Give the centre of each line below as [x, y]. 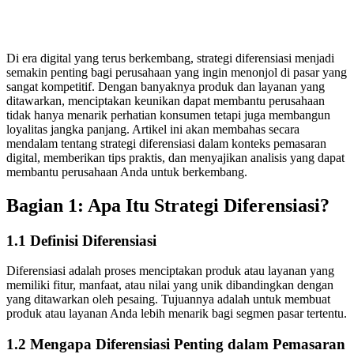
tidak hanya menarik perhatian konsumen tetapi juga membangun [168, 115]
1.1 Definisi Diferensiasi [81, 240]
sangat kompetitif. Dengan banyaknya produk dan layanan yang [166, 86]
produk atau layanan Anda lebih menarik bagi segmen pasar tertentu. [177, 314]
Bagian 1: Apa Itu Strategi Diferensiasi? [168, 205]
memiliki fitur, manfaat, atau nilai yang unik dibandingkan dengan [170, 285]
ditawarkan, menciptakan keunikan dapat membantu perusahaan [166, 100]
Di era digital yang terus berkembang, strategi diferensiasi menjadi [170, 58]
